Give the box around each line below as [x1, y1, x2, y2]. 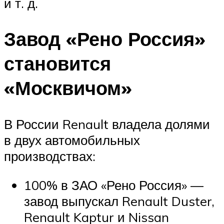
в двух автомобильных [4, 132, 140, 148]
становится [4, 51, 111, 76]
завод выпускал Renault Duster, [24, 192, 214, 209]
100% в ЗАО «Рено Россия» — [24, 176, 203, 193]
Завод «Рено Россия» [4, 26, 205, 51]
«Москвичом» [4, 75, 132, 100]
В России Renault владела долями [4, 116, 210, 132]
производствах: [4, 148, 95, 164]
